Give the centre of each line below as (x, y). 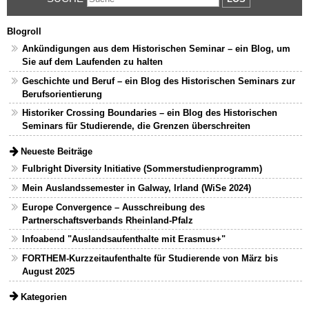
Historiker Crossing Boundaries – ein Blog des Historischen (149, 113)
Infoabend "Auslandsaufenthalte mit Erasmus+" (123, 239)
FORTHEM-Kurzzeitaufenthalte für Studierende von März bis (150, 258)
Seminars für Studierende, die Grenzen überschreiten (136, 126)
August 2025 (48, 271)
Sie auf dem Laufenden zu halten (92, 61)
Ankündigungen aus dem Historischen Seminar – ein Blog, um (156, 48)
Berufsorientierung (62, 94)
